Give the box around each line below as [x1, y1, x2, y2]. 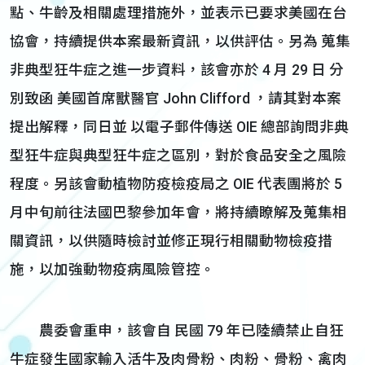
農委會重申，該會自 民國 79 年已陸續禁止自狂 [10, 323, 344, 339]
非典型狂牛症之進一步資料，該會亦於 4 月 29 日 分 [10, 62, 344, 78]
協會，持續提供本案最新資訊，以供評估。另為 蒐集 [10, 33, 350, 50]
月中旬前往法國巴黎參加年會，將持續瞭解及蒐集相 [10, 204, 347, 221]
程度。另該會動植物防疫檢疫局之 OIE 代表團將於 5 [10, 176, 342, 192]
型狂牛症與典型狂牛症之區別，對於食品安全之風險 [10, 147, 347, 164]
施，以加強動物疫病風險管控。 [10, 262, 215, 278]
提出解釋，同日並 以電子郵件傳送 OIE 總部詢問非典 [10, 119, 349, 135]
